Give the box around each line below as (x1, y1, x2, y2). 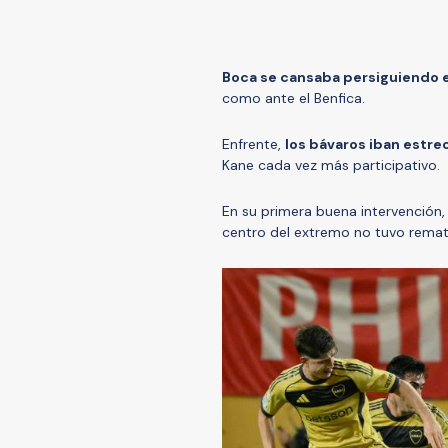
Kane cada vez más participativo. (222, 155, 440, 174)
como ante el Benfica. (222, 88, 365, 107)
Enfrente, (222, 134, 285, 153)
